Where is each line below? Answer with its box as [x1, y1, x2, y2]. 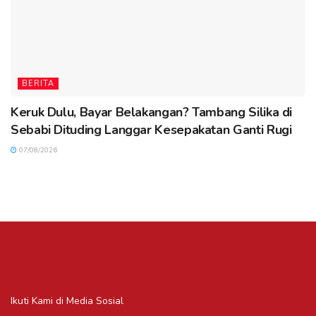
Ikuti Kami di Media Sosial [11, 294, 123, 308]
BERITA [22, 78, 54, 90]
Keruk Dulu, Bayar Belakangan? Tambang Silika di [11, 104, 293, 121]
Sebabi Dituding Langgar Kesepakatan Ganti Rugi [11, 121, 292, 139]
